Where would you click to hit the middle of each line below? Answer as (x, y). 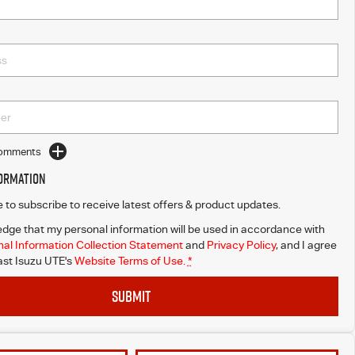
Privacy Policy (241, 245)
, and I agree (306, 245)
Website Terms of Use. (130, 261)
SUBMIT (132, 296)
